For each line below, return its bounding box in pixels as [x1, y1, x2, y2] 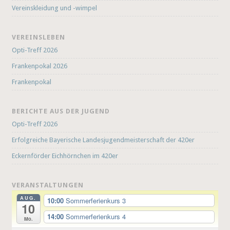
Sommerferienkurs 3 [65, 195, 126, 205]
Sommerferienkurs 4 [65, 212, 126, 222]
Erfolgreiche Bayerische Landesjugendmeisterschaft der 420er [12, 136, 195, 144]
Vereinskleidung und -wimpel [12, 4, 98, 12]
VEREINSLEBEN [12, 33, 66, 41]
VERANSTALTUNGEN [12, 181, 84, 189]
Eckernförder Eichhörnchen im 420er [12, 151, 119, 160]
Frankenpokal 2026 [12, 62, 68, 70]
